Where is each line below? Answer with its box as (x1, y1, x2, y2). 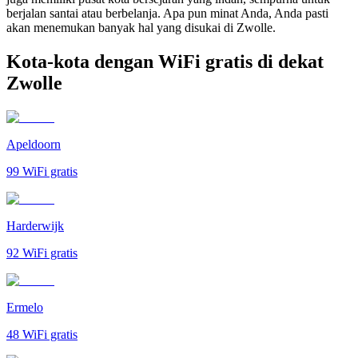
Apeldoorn (6, 137, 61, 151)
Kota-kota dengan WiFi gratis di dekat (6, 50, 324, 72)
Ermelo (6, 300, 43, 314)
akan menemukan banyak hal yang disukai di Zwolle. (6, 20, 276, 34)
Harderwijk (6, 218, 64, 233)
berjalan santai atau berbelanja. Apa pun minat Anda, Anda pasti (6, 6, 328, 20)
